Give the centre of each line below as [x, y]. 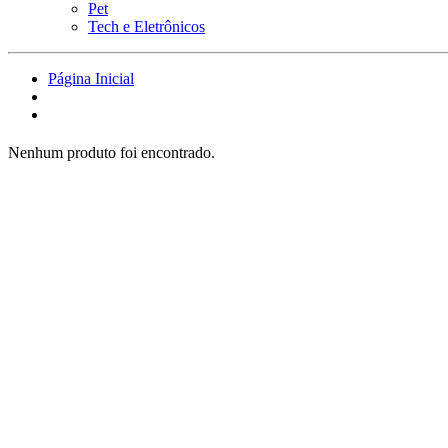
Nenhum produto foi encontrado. [111, 152]
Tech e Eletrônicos [146, 26]
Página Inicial [91, 78]
